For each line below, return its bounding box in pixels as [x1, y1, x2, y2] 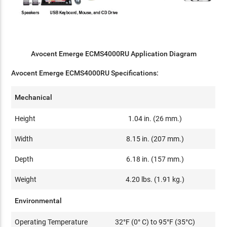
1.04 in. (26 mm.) [128, 115, 182, 123]
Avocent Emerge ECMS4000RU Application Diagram [30, 50, 197, 58]
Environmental [15, 197, 62, 205]
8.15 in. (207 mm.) [126, 135, 184, 143]
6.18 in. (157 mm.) [126, 155, 184, 164]
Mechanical [15, 93, 53, 102]
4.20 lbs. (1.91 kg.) [126, 175, 185, 184]
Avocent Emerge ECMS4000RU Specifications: [11, 69, 159, 78]
